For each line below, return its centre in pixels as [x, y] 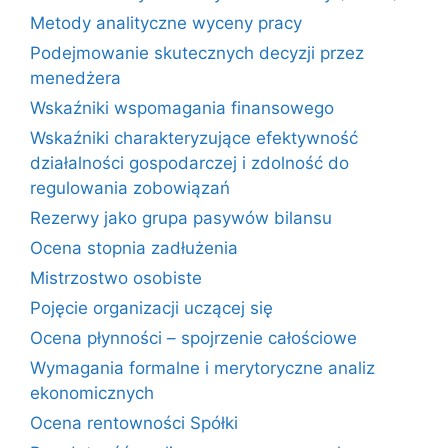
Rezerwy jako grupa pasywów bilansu [181, 218]
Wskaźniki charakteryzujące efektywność [194, 138]
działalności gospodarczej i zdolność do [189, 163]
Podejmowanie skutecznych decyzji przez [197, 53]
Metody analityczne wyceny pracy [166, 23]
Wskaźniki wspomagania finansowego [182, 108]
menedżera [75, 78]
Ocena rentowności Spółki [134, 423]
